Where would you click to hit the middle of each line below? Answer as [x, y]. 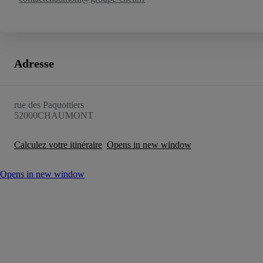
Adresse [34, 64]
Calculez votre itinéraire [58, 145]
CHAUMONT [65, 116]
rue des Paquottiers [49, 105]
